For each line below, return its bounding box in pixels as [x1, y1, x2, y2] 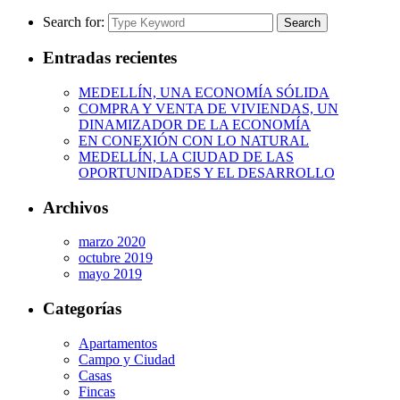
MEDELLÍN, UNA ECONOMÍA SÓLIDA [79, 84, 329, 100]
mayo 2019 [79, 266, 142, 282]
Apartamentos [79, 335, 157, 351]
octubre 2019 [79, 250, 153, 266]
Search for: [43, 13, 104, 29]
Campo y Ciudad [79, 351, 175, 367]
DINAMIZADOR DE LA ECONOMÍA [79, 116, 311, 132]
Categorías [43, 299, 121, 319]
